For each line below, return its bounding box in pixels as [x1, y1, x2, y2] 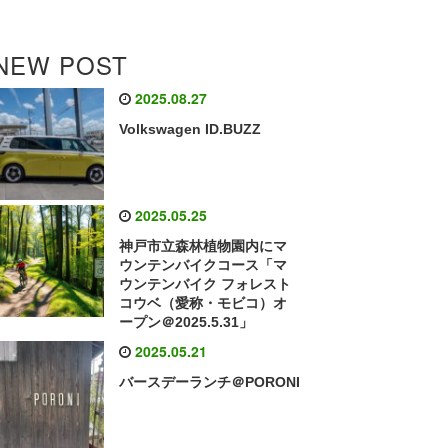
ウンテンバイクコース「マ [119, 257, 288, 274]
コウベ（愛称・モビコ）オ [119, 295, 288, 312]
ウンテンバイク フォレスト [119, 276, 292, 293]
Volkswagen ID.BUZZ [119, 121, 262, 137]
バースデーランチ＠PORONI [119, 374, 301, 391]
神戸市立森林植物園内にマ [119, 238, 288, 255]
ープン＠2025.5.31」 [119, 314, 254, 331]
